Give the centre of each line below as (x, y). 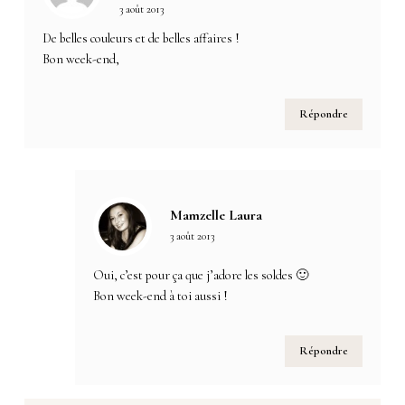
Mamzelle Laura (217, 215)
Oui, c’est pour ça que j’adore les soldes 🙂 (201, 275)
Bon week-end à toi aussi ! (161, 296)
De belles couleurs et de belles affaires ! (141, 38)
